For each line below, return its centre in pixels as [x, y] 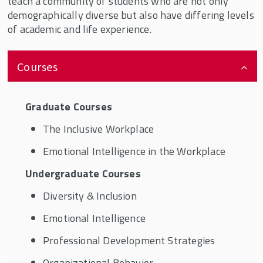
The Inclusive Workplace [99, 129]
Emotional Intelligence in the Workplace [134, 151]
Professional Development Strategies [129, 240]
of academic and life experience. [81, 29]
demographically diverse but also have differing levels [131, 15]
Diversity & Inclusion [91, 196]
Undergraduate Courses [84, 173]
